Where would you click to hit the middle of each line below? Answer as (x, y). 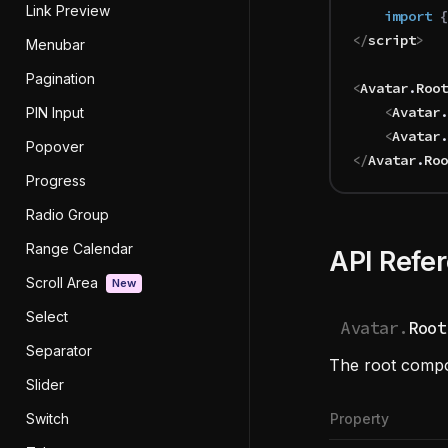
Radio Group (67, 214)
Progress (56, 180)
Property (359, 418)
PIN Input (55, 112)
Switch (47, 418)
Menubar (55, 44)
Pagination (60, 78)
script (392, 40)
